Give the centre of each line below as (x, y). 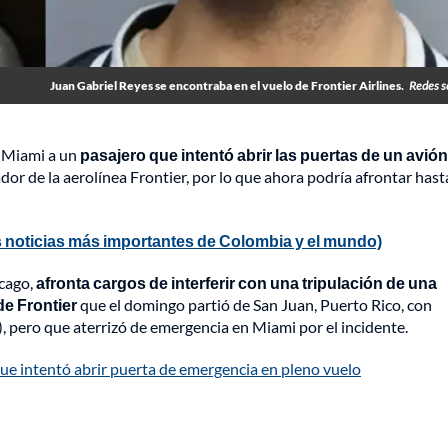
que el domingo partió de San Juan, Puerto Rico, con (254, 305)
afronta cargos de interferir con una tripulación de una (236, 283)
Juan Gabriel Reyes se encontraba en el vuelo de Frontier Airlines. (227, 86)
